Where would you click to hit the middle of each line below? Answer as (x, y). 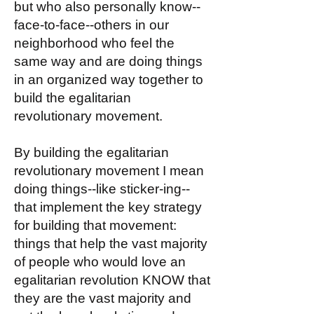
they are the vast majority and (103, 298)
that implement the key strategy (108, 207)
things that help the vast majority (111, 244)
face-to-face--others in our (91, 25)
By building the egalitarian (91, 152)
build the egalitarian (73, 98)
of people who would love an (100, 262)
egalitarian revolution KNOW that (112, 280)
